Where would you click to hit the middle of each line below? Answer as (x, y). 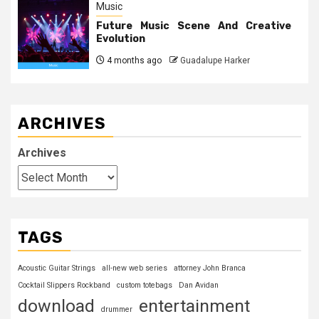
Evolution (121, 38)
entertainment (194, 305)
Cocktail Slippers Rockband (64, 285)
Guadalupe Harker (215, 60)
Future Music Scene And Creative (194, 26)
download (56, 305)
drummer (117, 309)
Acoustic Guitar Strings (57, 268)
